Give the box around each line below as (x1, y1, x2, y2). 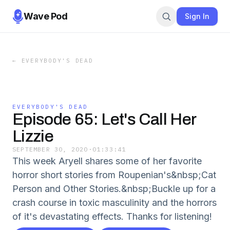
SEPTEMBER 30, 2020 (12, 145, 88, 153)
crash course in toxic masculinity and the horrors (12, 197, 217, 208)
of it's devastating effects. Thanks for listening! (12, 211, 212, 222)
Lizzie (12, 127, 54, 145)
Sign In (185, 11, 209, 21)
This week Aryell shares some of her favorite (12, 156, 202, 166)
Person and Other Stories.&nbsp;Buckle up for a (12, 183, 216, 194)
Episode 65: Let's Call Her (12, 110, 196, 128)
